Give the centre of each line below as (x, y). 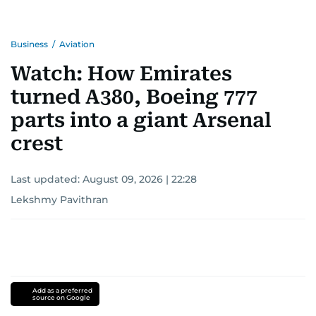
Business (29, 44)
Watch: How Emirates (121, 74)
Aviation (77, 44)
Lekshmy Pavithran (60, 200)
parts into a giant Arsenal (141, 121)
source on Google (61, 298)
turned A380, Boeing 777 (134, 97)
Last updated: (47, 180)
